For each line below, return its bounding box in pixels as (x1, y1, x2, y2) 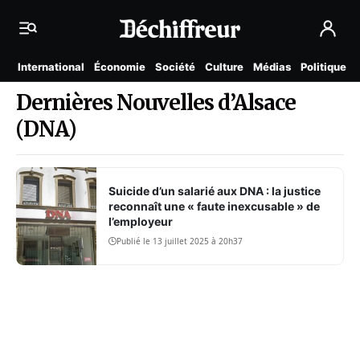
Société (155, 60, 195, 73)
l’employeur (108, 215, 174, 229)
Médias (253, 60, 291, 73)
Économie (94, 60, 145, 73)
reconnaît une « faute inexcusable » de (108, 199, 321, 214)
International (18, 60, 84, 73)
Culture (205, 60, 243, 73)
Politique (301, 60, 346, 73)
